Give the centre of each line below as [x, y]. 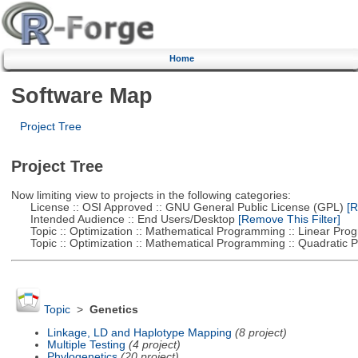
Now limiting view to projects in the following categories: [151, 195]
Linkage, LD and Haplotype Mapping [139, 332]
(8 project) [261, 332]
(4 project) [154, 344]
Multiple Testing [86, 344]
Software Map [82, 95]
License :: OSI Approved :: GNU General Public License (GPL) [177, 207]
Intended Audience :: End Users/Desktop [123, 219]
